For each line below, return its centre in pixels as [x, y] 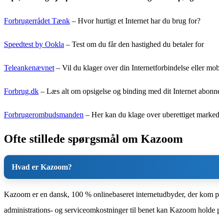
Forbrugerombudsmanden [44, 114]
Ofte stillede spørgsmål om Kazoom [93, 139]
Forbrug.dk [21, 91]
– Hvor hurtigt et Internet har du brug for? [135, 21]
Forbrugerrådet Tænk [37, 21]
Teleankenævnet [29, 67]
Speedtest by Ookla [34, 44]
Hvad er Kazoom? [42, 167]
